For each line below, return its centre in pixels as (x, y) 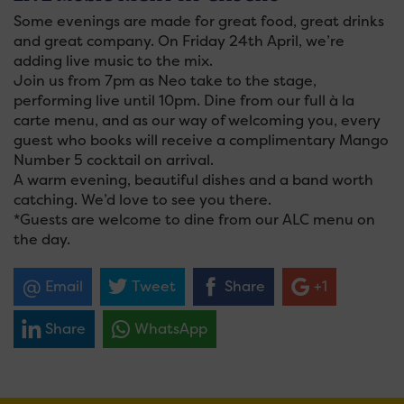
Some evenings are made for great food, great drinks (199, 21)
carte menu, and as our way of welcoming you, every (197, 120)
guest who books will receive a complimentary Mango (201, 140)
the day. (42, 239)
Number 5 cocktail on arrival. (114, 160)
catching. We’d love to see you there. (142, 200)
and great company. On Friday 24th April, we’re (179, 41)
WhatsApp (171, 329)
